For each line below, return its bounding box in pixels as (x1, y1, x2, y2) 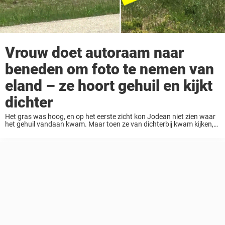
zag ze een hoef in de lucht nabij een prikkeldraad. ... (5, 127, 165, 136)
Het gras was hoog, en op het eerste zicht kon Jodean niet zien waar (5, 112, 215, 121)
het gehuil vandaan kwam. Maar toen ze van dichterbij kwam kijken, (5, 120, 213, 128)
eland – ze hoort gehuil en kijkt (5, 76, 212, 94)
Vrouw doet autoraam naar (5, 43, 184, 61)
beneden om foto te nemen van (5, 60, 214, 78)
